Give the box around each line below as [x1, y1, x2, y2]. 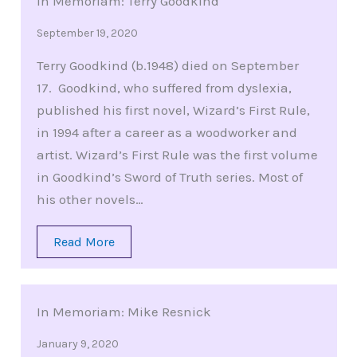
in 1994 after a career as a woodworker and [36, 124, 297, 141]
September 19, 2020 [36, 26, 138, 41]
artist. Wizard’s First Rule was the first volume [36, 147, 318, 163]
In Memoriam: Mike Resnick [36, 304, 211, 320]
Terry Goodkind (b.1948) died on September [36, 57, 299, 74]
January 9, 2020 [36, 337, 119, 351]
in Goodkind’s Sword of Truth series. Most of [36, 169, 303, 186]
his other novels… [36, 191, 143, 208]
